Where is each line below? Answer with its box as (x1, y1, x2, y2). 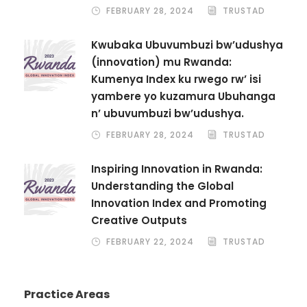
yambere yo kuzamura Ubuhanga (91, 88, 275, 103)
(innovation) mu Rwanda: (91, 54, 232, 69)
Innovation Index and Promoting (91, 195, 267, 210)
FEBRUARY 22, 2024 (106, 235, 194, 247)
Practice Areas (24, 286, 110, 302)
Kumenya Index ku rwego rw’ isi (91, 71, 261, 86)
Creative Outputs (91, 212, 187, 228)
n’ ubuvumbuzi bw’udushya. (91, 106, 244, 121)
